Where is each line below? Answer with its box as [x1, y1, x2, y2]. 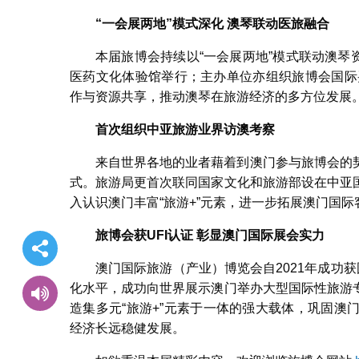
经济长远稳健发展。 [70, 321, 185, 336]
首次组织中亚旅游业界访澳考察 [95, 123, 275, 137]
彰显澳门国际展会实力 [196, 228, 325, 243]
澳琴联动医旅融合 [227, 17, 329, 31]
